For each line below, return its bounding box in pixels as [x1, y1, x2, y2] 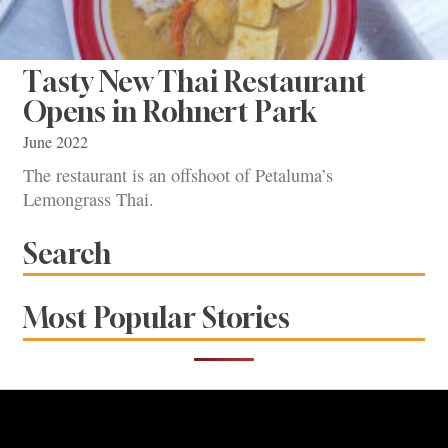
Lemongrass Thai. [23, 187, 154, 212]
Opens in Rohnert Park [23, 94, 317, 128]
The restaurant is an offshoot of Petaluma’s [23, 163, 333, 188]
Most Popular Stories [23, 301, 290, 335]
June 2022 [23, 130, 88, 153]
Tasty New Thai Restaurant [23, 64, 367, 98]
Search [23, 236, 111, 270]
